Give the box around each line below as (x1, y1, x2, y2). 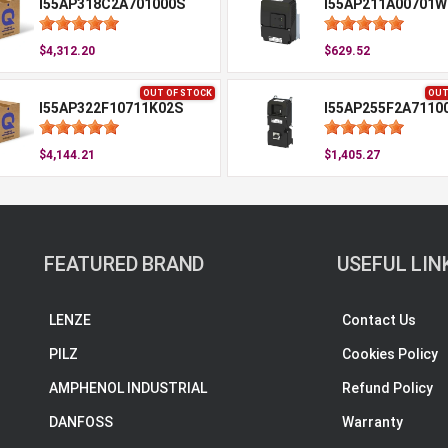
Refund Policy (341, 380, 433, 396)
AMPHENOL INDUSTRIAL (49, 380, 207, 396)
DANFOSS (49, 414, 113, 430)
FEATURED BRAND (44, 252, 205, 276)
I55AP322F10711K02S (38, 100, 183, 116)
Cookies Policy (341, 346, 438, 362)
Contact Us (341, 312, 416, 328)
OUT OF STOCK (143, 88, 212, 98)
